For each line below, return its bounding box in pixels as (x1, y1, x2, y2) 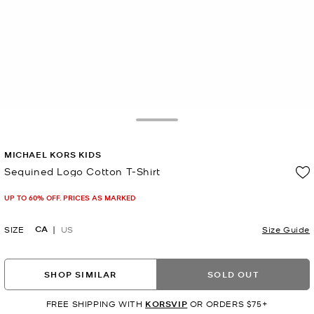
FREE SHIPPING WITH (46, 298, 146, 310)
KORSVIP (145, 298, 188, 310)
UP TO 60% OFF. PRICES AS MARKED (4, 192, 136, 203)
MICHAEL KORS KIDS (4, 149, 102, 161)
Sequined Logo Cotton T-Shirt (4, 165, 161, 178)
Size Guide (262, 224, 310, 235)
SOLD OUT (207, 268, 259, 280)
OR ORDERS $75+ (187, 298, 268, 310)
